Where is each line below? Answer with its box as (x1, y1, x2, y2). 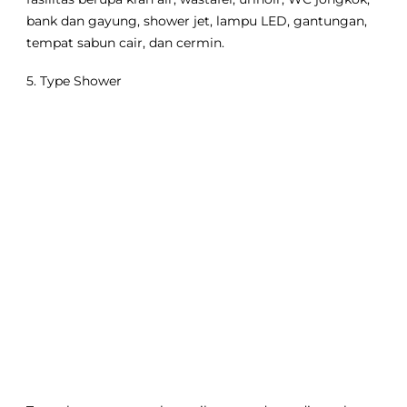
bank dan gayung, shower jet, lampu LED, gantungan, (26, 14, 368, 29)
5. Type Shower (26, 74, 123, 89)
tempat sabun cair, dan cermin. (26, 35, 225, 51)
